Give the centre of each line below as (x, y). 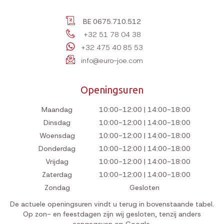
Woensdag (57, 136)
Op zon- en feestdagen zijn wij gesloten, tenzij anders (112, 214)
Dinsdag (57, 123)
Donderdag (57, 149)
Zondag (57, 188)
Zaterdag (57, 175)
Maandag (57, 110)
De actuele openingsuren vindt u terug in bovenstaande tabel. (112, 204)
